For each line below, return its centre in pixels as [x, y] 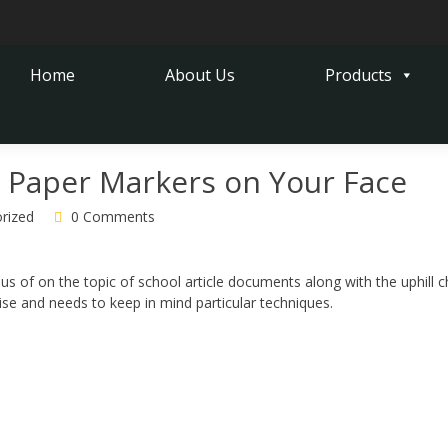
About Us [200, 75]
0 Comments [111, 216]
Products [359, 75]
